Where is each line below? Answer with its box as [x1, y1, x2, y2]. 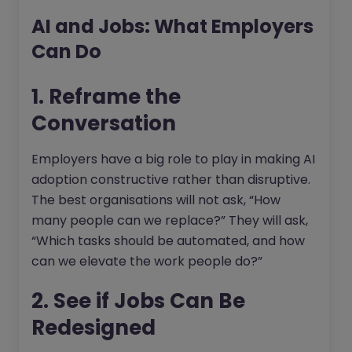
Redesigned [31, 313, 156, 343]
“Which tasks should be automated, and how [31, 232, 305, 251]
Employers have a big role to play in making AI [31, 150, 315, 169]
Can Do [31, 38, 101, 65]
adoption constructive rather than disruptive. [31, 170, 310, 189]
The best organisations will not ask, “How [31, 191, 280, 210]
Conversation [31, 109, 176, 138]
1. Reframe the [31, 82, 181, 112]
